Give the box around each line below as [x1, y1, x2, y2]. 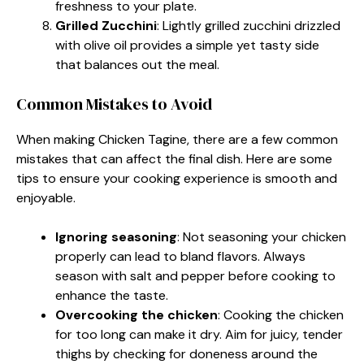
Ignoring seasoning [55, 227, 177, 245]
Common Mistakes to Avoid [16, 92, 212, 115]
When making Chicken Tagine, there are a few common [16, 130, 338, 148]
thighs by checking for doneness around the [55, 344, 318, 362]
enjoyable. [16, 188, 76, 206]
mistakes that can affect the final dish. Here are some [16, 149, 332, 167]
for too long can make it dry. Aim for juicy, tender [55, 325, 343, 343]
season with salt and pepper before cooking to [55, 266, 336, 284]
